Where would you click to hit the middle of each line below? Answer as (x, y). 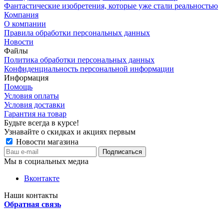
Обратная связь (32, 204)
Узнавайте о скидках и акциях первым (70, 131)
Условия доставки (34, 104)
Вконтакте (42, 178)
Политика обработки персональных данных (79, 59)
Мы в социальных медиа (46, 161)
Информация (26, 77)
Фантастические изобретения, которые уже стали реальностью (111, 5)
